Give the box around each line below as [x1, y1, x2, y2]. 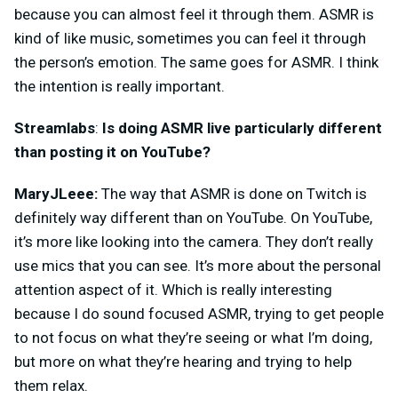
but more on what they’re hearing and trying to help [14, 352, 352, 370]
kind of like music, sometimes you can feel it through [14, 28, 366, 47]
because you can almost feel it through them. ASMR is [14, 4, 374, 23]
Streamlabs [14, 118, 95, 137]
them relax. [14, 376, 88, 394]
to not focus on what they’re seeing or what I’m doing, [14, 328, 372, 346]
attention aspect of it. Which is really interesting [14, 280, 332, 298]
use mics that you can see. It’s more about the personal [14, 256, 381, 275]
